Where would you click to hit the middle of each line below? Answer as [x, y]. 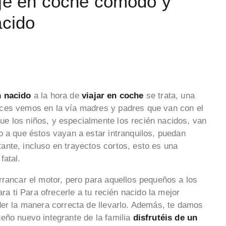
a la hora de [56, 95]
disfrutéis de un [165, 217]
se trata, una [169, 95]
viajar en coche [113, 95]
